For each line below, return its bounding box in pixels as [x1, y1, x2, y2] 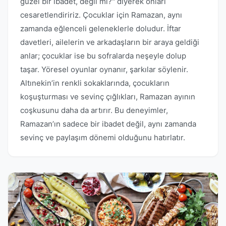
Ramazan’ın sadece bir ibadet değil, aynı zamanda [20, 119, 196, 129]
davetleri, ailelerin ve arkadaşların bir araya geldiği [20, 37, 199, 47]
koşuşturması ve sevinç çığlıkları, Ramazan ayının [20, 92, 195, 101]
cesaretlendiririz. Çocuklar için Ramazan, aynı [20, 10, 182, 20]
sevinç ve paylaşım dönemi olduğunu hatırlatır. [20, 133, 185, 142]
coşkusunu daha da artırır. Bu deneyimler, [20, 105, 168, 115]
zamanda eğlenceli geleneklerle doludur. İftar [20, 24, 181, 33]
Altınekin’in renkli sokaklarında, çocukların [20, 78, 169, 88]
